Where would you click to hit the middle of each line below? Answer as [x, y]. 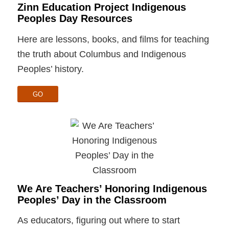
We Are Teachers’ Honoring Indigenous [112, 188]
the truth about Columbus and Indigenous [101, 54]
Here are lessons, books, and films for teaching [113, 39]
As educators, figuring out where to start [98, 221]
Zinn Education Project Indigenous [101, 7]
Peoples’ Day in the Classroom [92, 200]
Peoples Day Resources [75, 19]
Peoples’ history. [50, 69]
